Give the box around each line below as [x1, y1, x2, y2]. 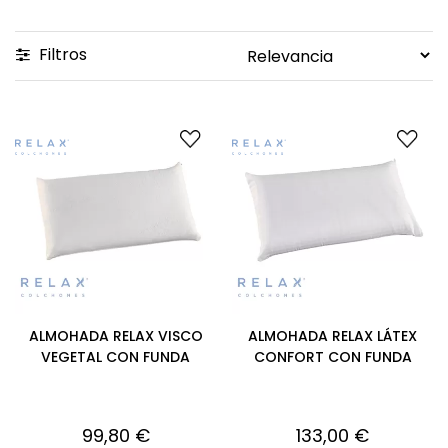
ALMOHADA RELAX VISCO [28, 326, 203, 346]
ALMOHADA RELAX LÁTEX [248, 326, 417, 346]
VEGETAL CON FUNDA [41, 347, 190, 367]
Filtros [35, 43, 87, 66]
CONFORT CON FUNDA [253, 347, 412, 367]
